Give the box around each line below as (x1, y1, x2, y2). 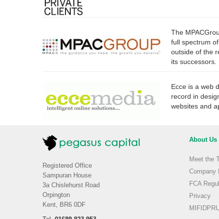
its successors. (171, 58, 217, 66)
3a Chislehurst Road (43, 182, 100, 189)
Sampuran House (43, 172, 91, 179)
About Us (189, 136, 217, 143)
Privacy (189, 193, 211, 199)
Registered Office (43, 162, 92, 169)
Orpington (43, 192, 70, 198)
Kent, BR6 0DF (43, 201, 86, 208)
